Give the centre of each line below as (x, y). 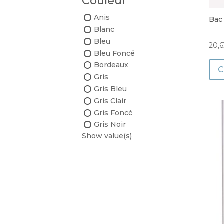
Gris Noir (110, 125)
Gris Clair (110, 101)
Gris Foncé (114, 113)
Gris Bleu (111, 89)
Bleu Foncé (115, 53)
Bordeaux (111, 65)
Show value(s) (107, 136)
